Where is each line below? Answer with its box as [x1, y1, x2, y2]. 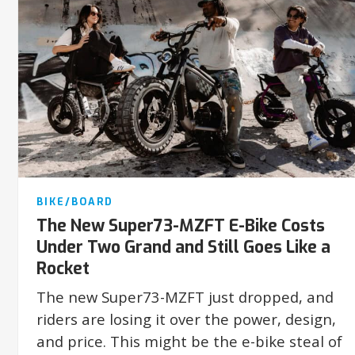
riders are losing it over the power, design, [36, 308, 336, 329]
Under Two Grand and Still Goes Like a [36, 235, 330, 258]
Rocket [36, 257, 90, 280]
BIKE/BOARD [36, 194, 113, 208]
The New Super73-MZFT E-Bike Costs [36, 214, 325, 237]
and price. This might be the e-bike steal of [36, 330, 342, 351]
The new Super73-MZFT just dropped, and [36, 286, 334, 307]
